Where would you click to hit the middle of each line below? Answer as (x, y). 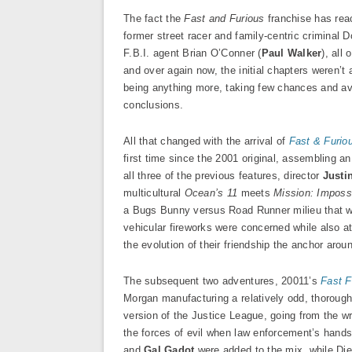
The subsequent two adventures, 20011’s (222, 281)
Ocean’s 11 (211, 193)
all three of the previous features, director (223, 176)
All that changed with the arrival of (206, 141)
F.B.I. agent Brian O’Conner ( (192, 53)
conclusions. (154, 105)
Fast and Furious (224, 18)
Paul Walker (291, 53)
